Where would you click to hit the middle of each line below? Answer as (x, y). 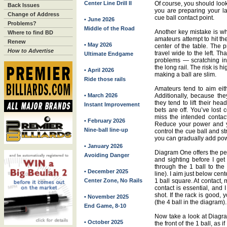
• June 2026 (99, 19)
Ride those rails (105, 79)
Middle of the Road (109, 28)
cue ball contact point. (184, 18)
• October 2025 (104, 222)
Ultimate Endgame (109, 54)
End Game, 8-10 (105, 206)
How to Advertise (31, 51)
